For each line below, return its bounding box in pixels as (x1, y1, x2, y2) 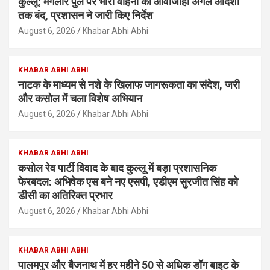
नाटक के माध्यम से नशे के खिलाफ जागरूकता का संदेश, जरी (18, 78, 240, 92)
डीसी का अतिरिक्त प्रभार (18, 189, 113, 202)
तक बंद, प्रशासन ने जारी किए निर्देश (18, 9, 153, 22)
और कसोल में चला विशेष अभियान (18, 92, 142, 105)
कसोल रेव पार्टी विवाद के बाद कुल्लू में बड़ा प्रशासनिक (18, 162, 216, 175)
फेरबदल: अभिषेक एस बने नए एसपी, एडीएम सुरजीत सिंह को (18, 175, 238, 189)
